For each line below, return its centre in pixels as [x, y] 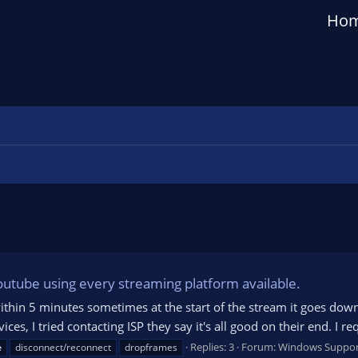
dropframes [151, 347]
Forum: [260, 346]
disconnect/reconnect [63, 347]
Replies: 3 [212, 346]
